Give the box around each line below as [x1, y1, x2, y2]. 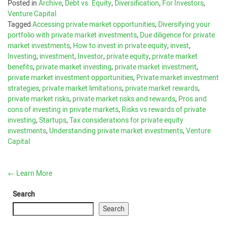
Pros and [178, 94, 207, 104]
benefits [8, 62, 33, 72]
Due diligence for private [140, 30, 215, 41]
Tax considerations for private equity [69, 115, 183, 126]
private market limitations [42, 83, 122, 94]
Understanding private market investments [49, 126, 183, 136]
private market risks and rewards [72, 94, 175, 104]
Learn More [15, 168, 52, 179]
